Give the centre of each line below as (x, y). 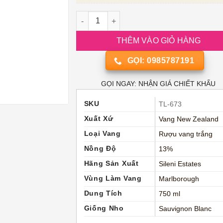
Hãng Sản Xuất (111, 163)
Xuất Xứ (99, 118)
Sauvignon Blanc (185, 209)
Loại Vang (102, 133)
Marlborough (179, 179)
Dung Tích (103, 193)
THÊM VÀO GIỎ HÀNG (159, 41)
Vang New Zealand (188, 119)
